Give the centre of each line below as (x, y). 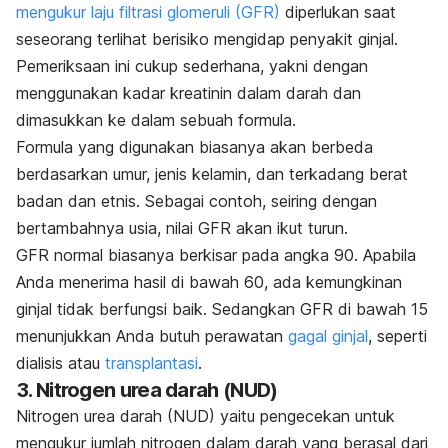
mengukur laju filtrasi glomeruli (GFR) (148, 12)
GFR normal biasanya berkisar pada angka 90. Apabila (216, 255)
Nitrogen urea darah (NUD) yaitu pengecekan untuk (205, 416)
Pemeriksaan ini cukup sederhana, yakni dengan (192, 66)
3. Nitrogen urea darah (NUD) (147, 390)
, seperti (397, 336)
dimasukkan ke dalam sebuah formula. (156, 120)
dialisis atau (60, 363)
